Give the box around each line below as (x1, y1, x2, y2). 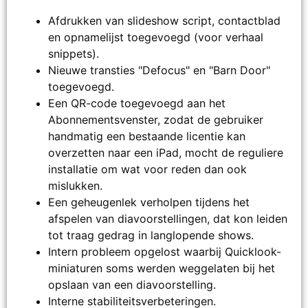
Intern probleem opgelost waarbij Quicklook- (48, 245, 281, 259)
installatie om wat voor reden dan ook (48, 162, 247, 177)
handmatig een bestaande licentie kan (48, 129, 245, 144)
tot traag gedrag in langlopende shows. (48, 228, 254, 243)
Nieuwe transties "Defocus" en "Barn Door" (48, 63, 270, 78)
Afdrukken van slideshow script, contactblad (48, 14, 280, 28)
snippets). (48, 47, 99, 61)
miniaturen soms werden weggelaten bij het (48, 261, 275, 276)
